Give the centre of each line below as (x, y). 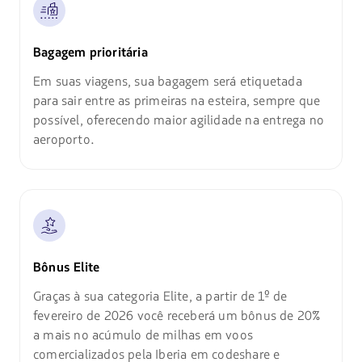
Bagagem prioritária (90, 53)
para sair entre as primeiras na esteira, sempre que (177, 101)
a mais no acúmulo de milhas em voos (143, 336)
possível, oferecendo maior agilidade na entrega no (178, 121)
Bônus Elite (66, 268)
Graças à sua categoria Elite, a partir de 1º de (160, 297)
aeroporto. (63, 140)
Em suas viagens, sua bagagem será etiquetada (167, 82)
